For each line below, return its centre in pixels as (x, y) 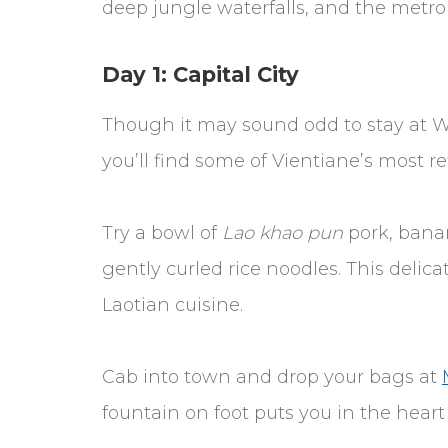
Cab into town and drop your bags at (272, 376)
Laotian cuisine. (172, 304)
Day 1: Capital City (200, 74)
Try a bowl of (162, 232)
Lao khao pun (285, 232)
